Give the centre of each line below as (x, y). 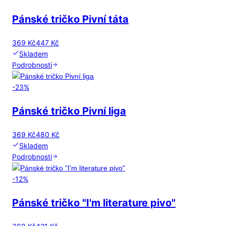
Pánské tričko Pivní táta (70, 19)
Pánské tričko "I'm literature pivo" (94, 203)
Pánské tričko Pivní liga (69, 111)
